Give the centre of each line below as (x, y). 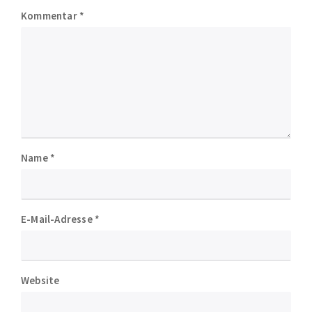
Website (40, 280)
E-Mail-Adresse (58, 219)
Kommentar (50, 16)
